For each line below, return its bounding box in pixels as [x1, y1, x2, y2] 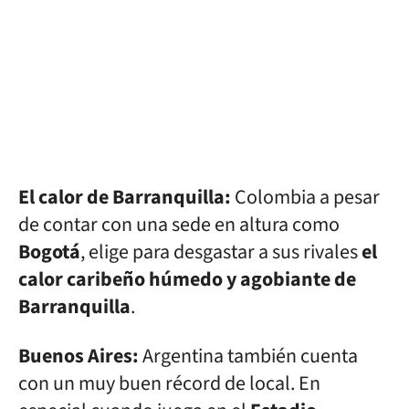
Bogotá [18, 237, 80, 267]
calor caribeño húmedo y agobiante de [18, 265, 356, 294]
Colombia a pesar [231, 183, 380, 212]
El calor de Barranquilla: [18, 183, 231, 212]
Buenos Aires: [18, 341, 139, 371]
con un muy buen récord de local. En [18, 369, 320, 398]
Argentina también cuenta [139, 341, 358, 371]
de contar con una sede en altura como [18, 210, 340, 239]
